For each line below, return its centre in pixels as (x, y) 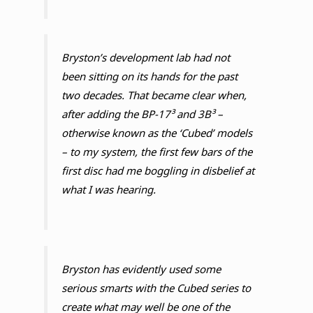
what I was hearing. (108, 190)
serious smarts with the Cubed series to (156, 287)
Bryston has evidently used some (141, 269)
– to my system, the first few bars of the (156, 152)
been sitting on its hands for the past (149, 77)
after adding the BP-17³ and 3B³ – (142, 114)
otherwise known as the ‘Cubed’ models (156, 133)
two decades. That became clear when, (154, 95)
